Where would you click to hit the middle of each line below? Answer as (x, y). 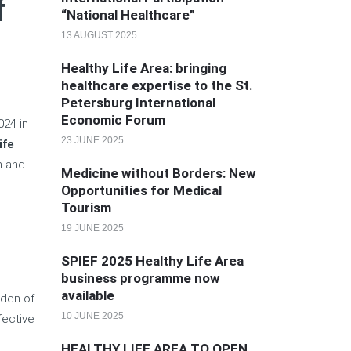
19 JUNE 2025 (92, 228)
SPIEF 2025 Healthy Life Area (152, 261)
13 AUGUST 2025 (99, 35)
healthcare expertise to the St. (157, 85)
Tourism (86, 208)
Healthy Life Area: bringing (143, 68)
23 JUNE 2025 (92, 140)
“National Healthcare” (128, 15)
